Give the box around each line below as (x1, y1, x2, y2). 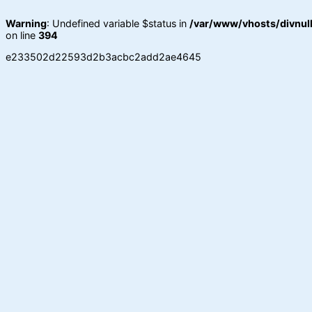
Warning (6, 17, 47, 29)
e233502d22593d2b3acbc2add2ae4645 (6, 51, 201, 63)
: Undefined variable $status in (47, 17, 189, 29)
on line (6, 29, 38, 41)
